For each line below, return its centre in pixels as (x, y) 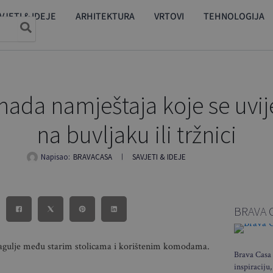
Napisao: (55, 157)
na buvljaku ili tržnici (136, 135)
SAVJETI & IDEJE (159, 157)
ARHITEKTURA (105, 16)
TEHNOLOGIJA (234, 16)
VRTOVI (169, 16)
